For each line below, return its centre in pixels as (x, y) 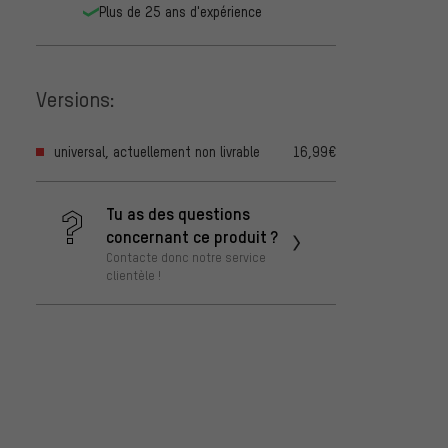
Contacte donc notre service (186, 257)
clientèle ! (133, 275)
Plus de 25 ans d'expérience (180, 12)
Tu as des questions (178, 213)
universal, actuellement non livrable (157, 152)
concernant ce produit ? (192, 236)
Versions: (75, 98)
